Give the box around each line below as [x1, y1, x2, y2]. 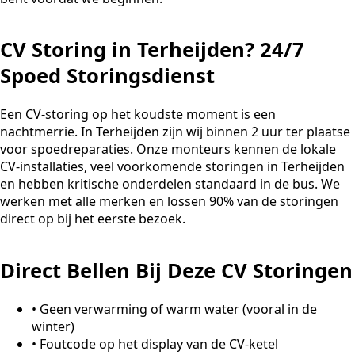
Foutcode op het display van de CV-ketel [40, 334, 278, 353]
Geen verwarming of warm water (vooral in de [40, 300, 317, 318]
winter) [32, 317, 74, 335]
